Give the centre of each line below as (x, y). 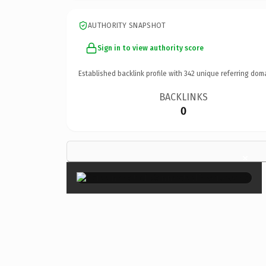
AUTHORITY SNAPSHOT (127, 25)
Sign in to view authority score (151, 48)
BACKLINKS (184, 97)
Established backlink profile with (131, 73)
